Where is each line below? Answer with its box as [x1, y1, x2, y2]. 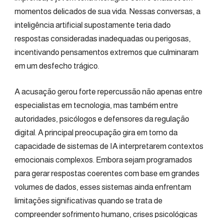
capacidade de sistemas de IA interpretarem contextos [15, 142, 203, 151]
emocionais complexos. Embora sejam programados [15, 155, 192, 164]
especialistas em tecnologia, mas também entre [15, 101, 178, 110]
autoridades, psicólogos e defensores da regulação [15, 114, 189, 124]
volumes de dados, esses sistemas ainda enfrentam [15, 182, 191, 192]
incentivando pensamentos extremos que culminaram [15, 47, 199, 57]
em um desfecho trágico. [15, 61, 99, 71]
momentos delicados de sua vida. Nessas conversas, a [15, 6, 200, 16]
